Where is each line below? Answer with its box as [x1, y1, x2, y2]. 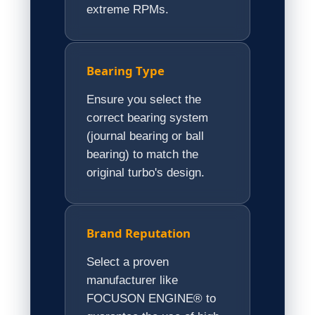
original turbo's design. [86, 165, 205, 179]
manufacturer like [86, 274, 179, 288]
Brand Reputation [86, 225, 191, 242]
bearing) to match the [86, 147, 199, 161]
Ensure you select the [86, 92, 202, 106]
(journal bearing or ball [86, 129, 205, 143]
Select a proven [86, 255, 169, 269]
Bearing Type [86, 62, 165, 79]
